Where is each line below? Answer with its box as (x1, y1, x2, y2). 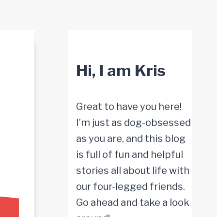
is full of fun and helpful (76, 149, 183, 161)
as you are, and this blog (76, 133, 186, 145)
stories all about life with (76, 165, 189, 177)
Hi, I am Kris (76, 61, 166, 80)
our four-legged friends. (76, 181, 185, 193)
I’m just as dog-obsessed (76, 117, 191, 129)
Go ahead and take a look (76, 197, 189, 209)
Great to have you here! (76, 101, 182, 113)
